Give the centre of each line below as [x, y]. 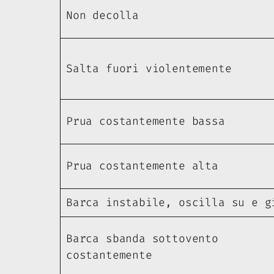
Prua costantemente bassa [146, 121]
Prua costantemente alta [142, 166]
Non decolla [103, 16]
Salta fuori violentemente [149, 69]
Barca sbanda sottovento [142, 239]
